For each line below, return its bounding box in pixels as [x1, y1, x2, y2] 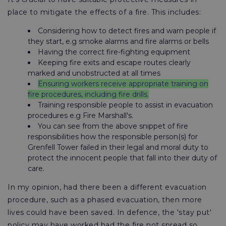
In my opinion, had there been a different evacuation [8, 183, 207, 192]
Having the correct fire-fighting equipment [38, 47, 190, 56]
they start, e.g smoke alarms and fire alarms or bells [28, 37, 209, 46]
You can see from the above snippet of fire [38, 122, 188, 131]
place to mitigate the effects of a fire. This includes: [8, 8, 201, 17]
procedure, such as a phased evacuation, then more [8, 195, 202, 204]
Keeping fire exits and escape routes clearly [38, 58, 191, 67]
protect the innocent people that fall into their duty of [28, 153, 217, 162]
